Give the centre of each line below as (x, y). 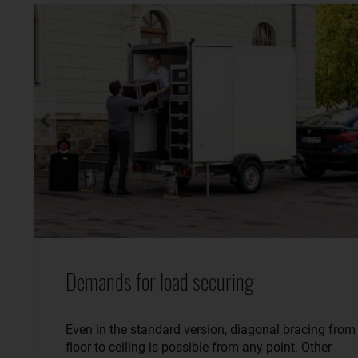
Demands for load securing (160, 282)
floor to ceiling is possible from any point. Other (199, 348)
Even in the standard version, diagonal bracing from (211, 330)
